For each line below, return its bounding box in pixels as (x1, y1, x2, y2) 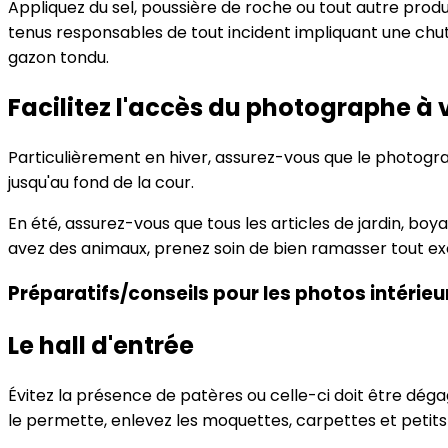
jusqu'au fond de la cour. (8, 170, 194, 194)
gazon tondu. (8, 45, 109, 69)
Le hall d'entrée (8, 329, 194, 363)
